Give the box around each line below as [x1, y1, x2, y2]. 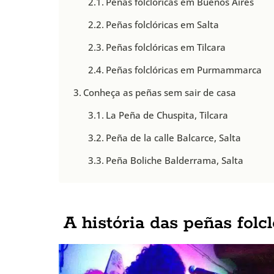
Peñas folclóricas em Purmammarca [106, 63, 262, 76]
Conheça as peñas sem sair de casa [83, 86, 237, 98]
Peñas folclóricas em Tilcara [106, 40, 226, 53]
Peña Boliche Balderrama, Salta [106, 154, 244, 166]
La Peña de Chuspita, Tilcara [106, 108, 229, 121]
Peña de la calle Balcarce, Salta [106, 131, 242, 144]
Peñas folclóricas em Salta [106, 18, 220, 31]
